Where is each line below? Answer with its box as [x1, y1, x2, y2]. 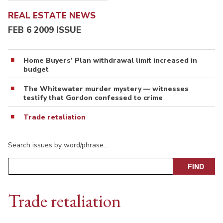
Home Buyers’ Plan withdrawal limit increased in [23, 55, 197, 65]
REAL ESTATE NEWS [8, 10, 96, 22]
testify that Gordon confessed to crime [23, 93, 163, 103]
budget [23, 64, 49, 74]
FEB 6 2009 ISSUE [8, 24, 81, 36]
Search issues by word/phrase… [8, 140, 108, 150]
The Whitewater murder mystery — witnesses [23, 84, 189, 94]
